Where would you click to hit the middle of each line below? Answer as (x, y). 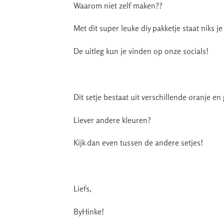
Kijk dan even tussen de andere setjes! (138, 143)
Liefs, (82, 188)
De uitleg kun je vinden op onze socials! (141, 51)
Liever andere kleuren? (112, 120)
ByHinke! (89, 211)
